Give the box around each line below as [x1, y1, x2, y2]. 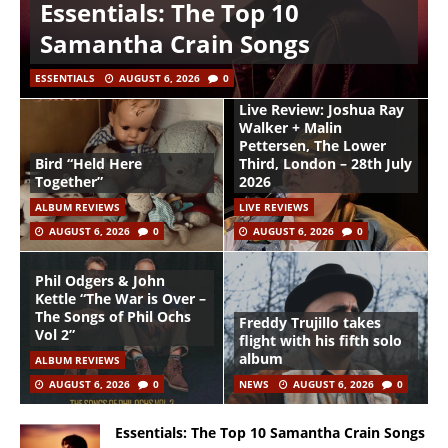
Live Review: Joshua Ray [239, 99, 404, 119]
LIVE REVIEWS [239, 199, 309, 214]
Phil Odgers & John [35, 270, 165, 290]
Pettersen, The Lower [239, 135, 386, 155]
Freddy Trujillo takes [239, 312, 381, 332]
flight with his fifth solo [239, 330, 402, 350]
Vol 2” [35, 324, 75, 344]
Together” [35, 171, 103, 191]
